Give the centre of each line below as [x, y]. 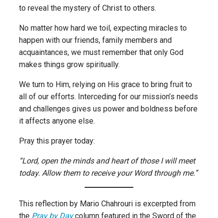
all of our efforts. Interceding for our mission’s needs [109, 96]
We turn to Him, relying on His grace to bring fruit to [106, 84]
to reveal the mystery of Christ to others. [89, 8]
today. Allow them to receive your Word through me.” [108, 173]
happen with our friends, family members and [95, 40]
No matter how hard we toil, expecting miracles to [103, 28]
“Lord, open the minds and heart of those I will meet [107, 161]
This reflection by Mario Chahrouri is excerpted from [107, 203]
